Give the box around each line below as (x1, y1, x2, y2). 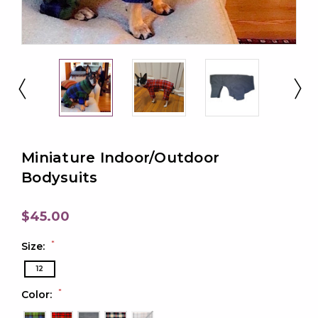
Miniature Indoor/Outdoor (21, 148, 219, 166)
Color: (21, 287, 55, 301)
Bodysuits (21, 168, 98, 186)
